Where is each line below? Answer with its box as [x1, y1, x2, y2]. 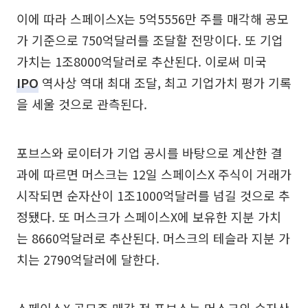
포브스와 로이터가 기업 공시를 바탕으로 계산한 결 [16, 144, 283, 162]
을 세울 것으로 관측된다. [16, 95, 147, 113]
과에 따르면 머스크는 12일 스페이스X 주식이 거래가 [16, 165, 291, 184]
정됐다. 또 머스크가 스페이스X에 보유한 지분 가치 [16, 208, 281, 226]
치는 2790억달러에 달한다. [16, 250, 159, 269]
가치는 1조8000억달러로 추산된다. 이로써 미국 [16, 52, 267, 71]
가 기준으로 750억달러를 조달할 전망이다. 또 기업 [16, 31, 283, 49]
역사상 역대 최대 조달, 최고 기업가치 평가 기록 [38, 74, 291, 92]
